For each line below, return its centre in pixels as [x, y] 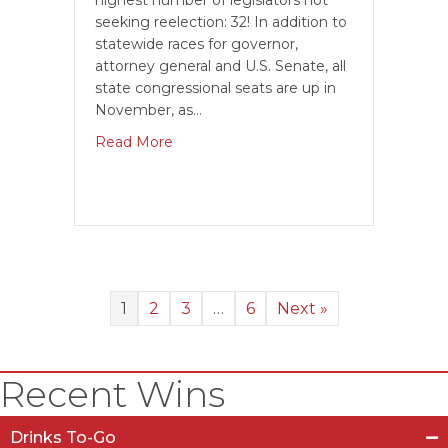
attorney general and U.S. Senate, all [220, 66]
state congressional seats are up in [215, 88]
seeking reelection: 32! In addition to [221, 22]
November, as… [148, 110]
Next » [302, 308]
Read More [134, 142]
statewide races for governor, [196, 44]
